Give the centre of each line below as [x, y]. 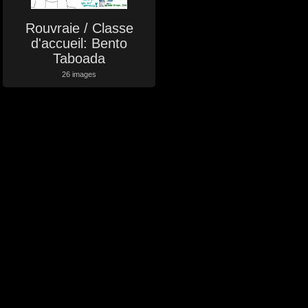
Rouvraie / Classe [79, 28]
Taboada [79, 58]
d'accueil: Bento [79, 43]
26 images [79, 75]
